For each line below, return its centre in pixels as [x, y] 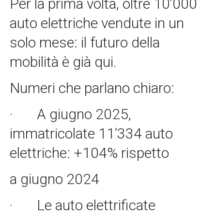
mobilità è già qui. [63, 62]
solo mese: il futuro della [85, 43]
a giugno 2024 [54, 179]
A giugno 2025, [84, 114]
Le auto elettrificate [96, 205]
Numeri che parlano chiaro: [92, 88]
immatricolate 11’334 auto [91, 134]
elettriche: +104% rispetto [89, 153]
